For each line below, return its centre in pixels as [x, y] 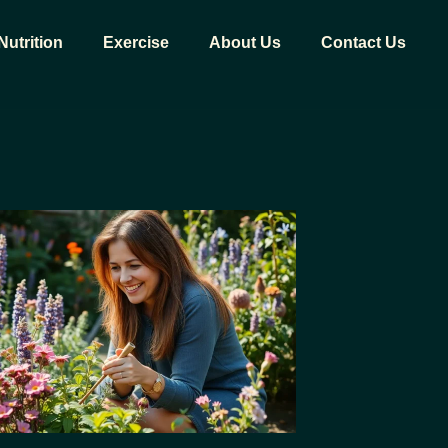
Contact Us [363, 42]
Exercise [136, 42]
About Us [245, 42]
